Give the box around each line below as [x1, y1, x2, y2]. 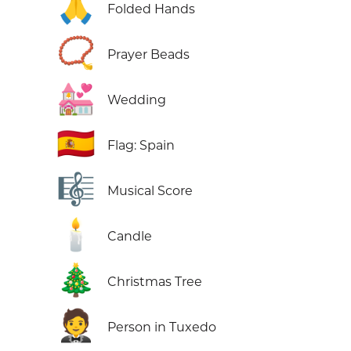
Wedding [107, 92, 166, 108]
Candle [107, 229, 152, 244]
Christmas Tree [107, 274, 202, 290]
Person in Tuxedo [107, 320, 216, 335]
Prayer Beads [107, 47, 190, 63]
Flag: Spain [107, 138, 175, 154]
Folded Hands [107, 2, 195, 17]
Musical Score [107, 183, 193, 199]
